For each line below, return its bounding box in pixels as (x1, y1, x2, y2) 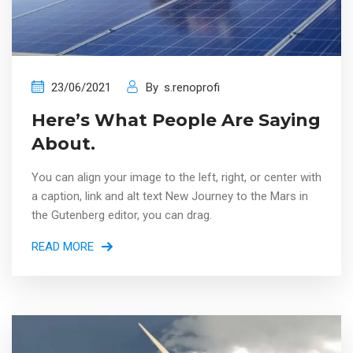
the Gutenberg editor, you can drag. (32, 207, 212, 222)
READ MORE (32, 239, 94, 254)
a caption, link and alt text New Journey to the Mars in (32, 188, 308, 203)
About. (32, 132, 95, 154)
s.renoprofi (164, 80, 220, 95)
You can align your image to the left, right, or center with (32, 169, 321, 184)
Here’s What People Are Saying (32, 109, 321, 131)
